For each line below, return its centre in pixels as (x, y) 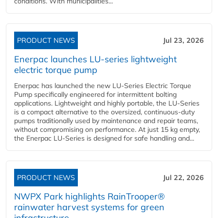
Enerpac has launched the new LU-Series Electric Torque (103, 86)
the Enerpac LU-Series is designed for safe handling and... (104, 138)
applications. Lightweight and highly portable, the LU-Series (107, 103)
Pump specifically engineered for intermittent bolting (95, 95)
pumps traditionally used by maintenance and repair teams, (106, 121)
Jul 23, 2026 (183, 41)
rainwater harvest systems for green (89, 207)
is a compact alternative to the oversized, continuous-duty (104, 112)
